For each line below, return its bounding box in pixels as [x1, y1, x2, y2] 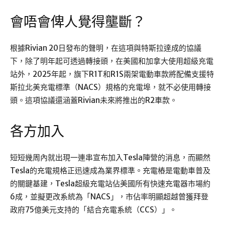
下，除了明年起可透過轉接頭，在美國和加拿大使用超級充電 [10, 56, 213, 66]
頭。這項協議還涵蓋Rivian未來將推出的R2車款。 [10, 95, 177, 105]
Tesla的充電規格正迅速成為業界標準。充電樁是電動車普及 [10, 166, 210, 176]
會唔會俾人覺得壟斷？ [10, 14, 146, 31]
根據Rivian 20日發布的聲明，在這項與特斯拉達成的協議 [10, 43, 201, 53]
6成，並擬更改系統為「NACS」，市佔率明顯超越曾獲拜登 [10, 192, 208, 202]
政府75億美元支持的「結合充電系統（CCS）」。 [10, 205, 177, 215]
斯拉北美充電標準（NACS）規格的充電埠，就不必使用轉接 [10, 82, 211, 92]
